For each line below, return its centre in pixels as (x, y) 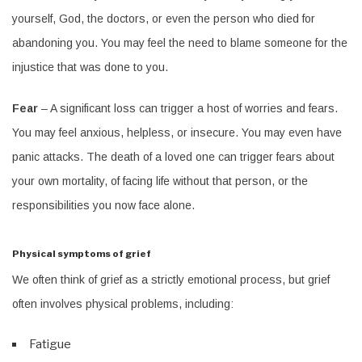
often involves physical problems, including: (123, 303)
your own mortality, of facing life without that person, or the (160, 181)
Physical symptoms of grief (82, 254)
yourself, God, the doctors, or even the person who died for (164, 19)
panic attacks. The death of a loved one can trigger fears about (173, 157)
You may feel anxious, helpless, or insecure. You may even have (177, 133)
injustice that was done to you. (90, 67)
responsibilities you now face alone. (103, 206)
